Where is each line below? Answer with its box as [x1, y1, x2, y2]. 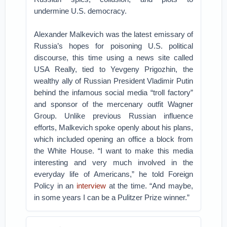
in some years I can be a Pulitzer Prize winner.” [34, 193, 190, 202]
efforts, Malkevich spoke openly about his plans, [34, 123, 193, 132]
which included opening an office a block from [34, 135, 193, 143]
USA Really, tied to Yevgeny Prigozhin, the [34, 65, 193, 73]
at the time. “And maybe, [105, 181, 193, 190]
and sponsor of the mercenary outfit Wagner [34, 100, 193, 108]
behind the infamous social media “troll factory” [34, 88, 193, 97]
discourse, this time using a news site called [34, 53, 193, 62]
